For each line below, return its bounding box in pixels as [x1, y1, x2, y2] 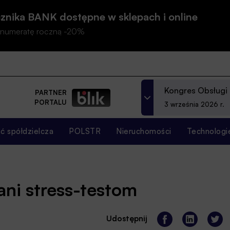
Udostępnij [106, 214, 147, 224]
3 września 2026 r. [164, 100, 224, 109]
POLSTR [69, 126, 101, 136]
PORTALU [34, 98, 67, 107]
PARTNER [35, 88, 67, 97]
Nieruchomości [116, 126, 171, 136]
